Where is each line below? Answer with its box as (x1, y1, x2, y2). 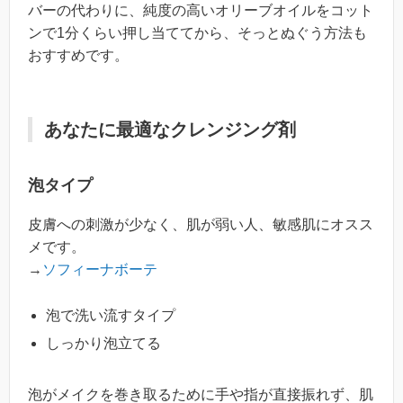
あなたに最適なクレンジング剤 (44, 120, 296, 140)
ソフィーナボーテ (42, 262, 157, 278)
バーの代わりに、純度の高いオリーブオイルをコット (28, 3, 373, 19)
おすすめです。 (28, 48, 129, 64)
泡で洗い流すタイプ (46, 307, 175, 323)
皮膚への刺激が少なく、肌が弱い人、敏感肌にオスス (28, 217, 373, 233)
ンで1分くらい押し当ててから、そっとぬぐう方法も (28, 25, 367, 41)
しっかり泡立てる (46, 335, 161, 351)
